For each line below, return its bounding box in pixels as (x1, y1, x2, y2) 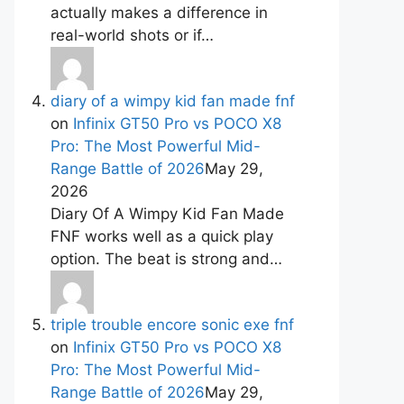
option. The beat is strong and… (50, 250, 282, 268)
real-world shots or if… (50, 26, 214, 44)
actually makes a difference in (50, 4, 268, 22)
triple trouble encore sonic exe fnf (50, 316, 294, 334)
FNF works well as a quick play (50, 227, 273, 245)
